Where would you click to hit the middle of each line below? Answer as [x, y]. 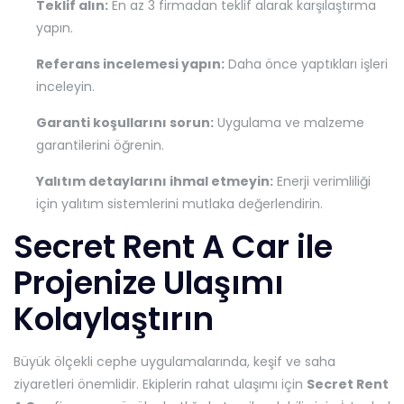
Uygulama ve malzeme [289, 123]
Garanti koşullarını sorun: [125, 123]
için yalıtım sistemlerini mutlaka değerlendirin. [179, 204]
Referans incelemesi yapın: [130, 64]
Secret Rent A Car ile [173, 247]
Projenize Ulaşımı [149, 283]
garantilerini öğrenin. [100, 146]
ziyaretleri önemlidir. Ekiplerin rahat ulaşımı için [160, 385]
